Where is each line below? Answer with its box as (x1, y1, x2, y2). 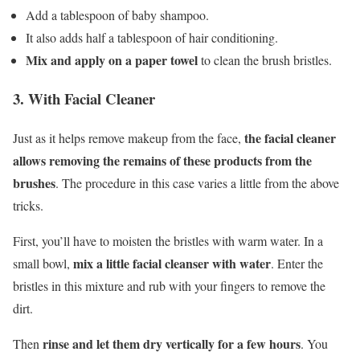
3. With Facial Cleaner (13, 88, 155, 110)
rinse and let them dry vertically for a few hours (43, 334, 301, 354)
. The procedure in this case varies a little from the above (55, 174, 339, 192)
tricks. (13, 197, 43, 215)
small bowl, (13, 255, 73, 272)
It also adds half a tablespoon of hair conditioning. (26, 28, 278, 46)
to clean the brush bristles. (198, 51, 332, 68)
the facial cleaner (244, 129, 336, 148)
